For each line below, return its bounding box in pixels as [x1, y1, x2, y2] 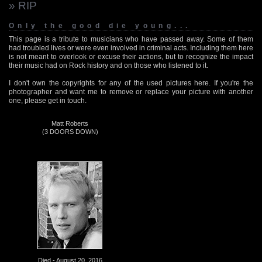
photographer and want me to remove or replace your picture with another [9, 87, 253, 96]
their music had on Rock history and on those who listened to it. [9, 61, 208, 70]
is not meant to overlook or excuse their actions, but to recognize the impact [9, 52, 253, 61]
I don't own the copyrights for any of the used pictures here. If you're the [9, 78, 253, 87]
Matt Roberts [51, 119, 88, 127]
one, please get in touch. [9, 96, 87, 105]
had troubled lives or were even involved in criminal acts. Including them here [9, 43, 253, 52]
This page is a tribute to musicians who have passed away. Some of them [9, 35, 253, 43]
